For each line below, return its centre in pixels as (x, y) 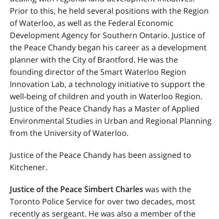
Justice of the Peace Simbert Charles (77, 189)
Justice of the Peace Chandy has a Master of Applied (105, 109)
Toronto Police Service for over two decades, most (102, 201)
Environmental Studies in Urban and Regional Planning (111, 121)
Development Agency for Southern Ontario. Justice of (107, 35)
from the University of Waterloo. (69, 133)
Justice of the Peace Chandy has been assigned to (100, 155)
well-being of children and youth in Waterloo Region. (106, 96)
